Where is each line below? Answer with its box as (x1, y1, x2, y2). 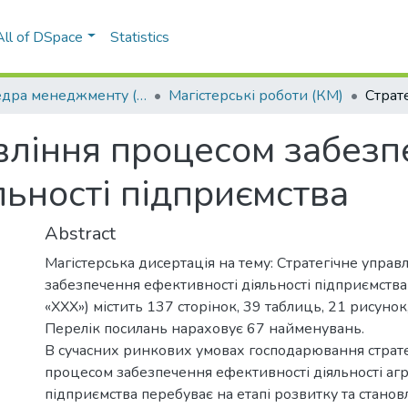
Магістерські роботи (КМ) (168, 86, 343, 106)
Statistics (110, 26, 170, 47)
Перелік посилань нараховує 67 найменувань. (45, 319, 364, 339)
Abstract (45, 221, 116, 246)
